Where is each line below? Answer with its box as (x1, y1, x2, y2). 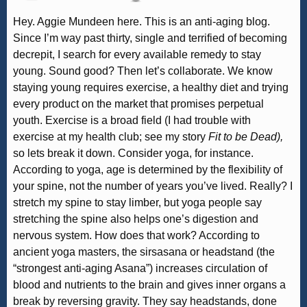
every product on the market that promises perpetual (13, 97, 265, 110)
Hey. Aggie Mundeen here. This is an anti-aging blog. (13, 15, 271, 27)
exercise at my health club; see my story (13, 130, 209, 143)
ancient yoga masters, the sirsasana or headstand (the (13, 245, 275, 258)
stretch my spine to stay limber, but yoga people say (13, 196, 262, 208)
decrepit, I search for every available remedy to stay (13, 48, 262, 60)
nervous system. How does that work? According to (13, 229, 260, 241)
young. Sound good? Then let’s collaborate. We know (13, 64, 273, 77)
